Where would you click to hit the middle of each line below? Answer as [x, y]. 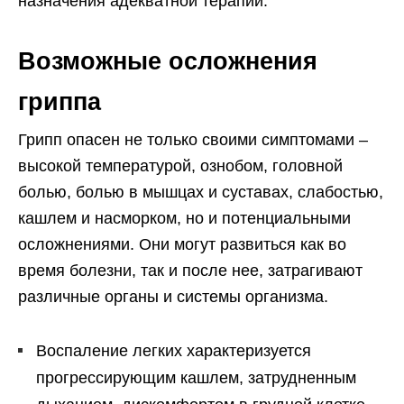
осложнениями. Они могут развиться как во [182, 245]
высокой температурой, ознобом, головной [180, 166]
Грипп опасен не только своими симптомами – [193, 140]
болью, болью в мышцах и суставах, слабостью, [201, 193]
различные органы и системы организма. [173, 297]
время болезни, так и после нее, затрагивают [190, 271]
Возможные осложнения [168, 62]
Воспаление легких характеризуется [174, 351]
